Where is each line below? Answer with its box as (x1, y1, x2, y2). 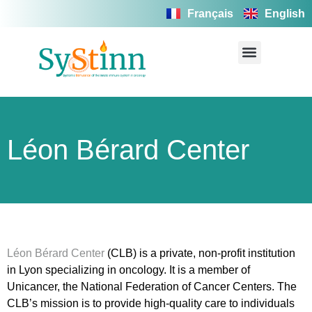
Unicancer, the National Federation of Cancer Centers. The (7, 280, 297, 292)
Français (187, 7, 233, 19)
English (265, 7, 305, 19)
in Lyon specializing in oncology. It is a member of (7, 263, 250, 276)
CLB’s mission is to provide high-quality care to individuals (7, 297, 295, 309)
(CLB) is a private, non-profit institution (104, 247, 295, 259)
